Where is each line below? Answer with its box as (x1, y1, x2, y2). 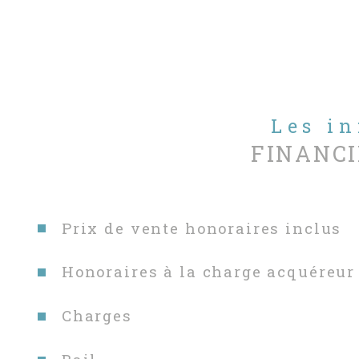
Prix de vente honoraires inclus (61, 218, 342, 238)
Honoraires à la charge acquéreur (61, 262, 356, 282)
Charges (61, 306, 132, 326)
